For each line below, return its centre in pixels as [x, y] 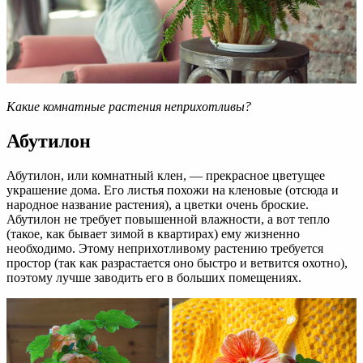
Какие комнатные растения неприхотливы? [129, 107]
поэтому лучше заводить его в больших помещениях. [154, 277]
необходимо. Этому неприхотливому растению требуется [165, 248]
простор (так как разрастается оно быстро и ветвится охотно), [177, 263]
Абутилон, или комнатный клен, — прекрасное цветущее [166, 175]
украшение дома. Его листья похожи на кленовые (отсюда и [173, 190]
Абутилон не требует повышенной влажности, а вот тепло [168, 219]
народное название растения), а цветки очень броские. [158, 204]
